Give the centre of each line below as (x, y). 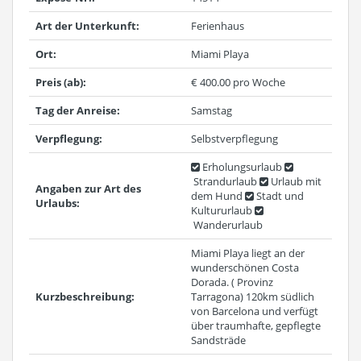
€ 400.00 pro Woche (238, 82)
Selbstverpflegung (234, 139)
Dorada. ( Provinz (232, 282)
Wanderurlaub (227, 225)
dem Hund (217, 196)
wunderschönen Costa (245, 268)
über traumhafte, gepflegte (256, 326)
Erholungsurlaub (241, 167)
